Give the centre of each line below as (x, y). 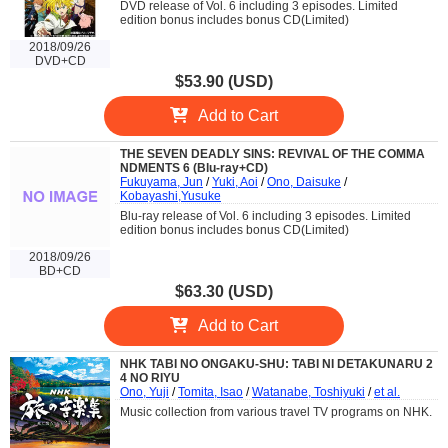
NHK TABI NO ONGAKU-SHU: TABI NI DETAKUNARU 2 (276, 364)
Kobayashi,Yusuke (170, 196)
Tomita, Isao (210, 392)
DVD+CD (60, 61)
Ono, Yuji (144, 392)
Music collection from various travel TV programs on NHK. (276, 412)
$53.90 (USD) (224, 82)
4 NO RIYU (150, 378)
